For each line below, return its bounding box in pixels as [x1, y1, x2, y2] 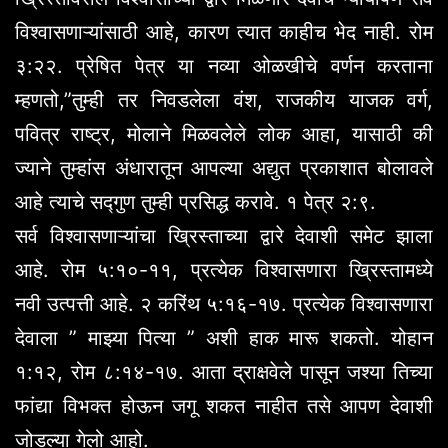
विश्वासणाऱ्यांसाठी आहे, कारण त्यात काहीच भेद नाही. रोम [15, 19, 433, 44]
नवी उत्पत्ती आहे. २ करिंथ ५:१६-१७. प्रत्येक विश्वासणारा [15, 291, 433, 316]
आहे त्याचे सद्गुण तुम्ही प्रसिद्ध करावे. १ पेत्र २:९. [15, 189, 382, 214]
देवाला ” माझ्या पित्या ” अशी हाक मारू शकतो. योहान [15, 325, 433, 350]
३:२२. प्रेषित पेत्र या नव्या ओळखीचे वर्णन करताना [15, 53, 433, 78]
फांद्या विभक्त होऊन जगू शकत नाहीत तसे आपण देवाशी [15, 393, 433, 418]
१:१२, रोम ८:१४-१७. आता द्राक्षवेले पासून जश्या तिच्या [15, 359, 433, 384]
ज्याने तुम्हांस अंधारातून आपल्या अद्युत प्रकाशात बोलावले [15, 155, 433, 180]
